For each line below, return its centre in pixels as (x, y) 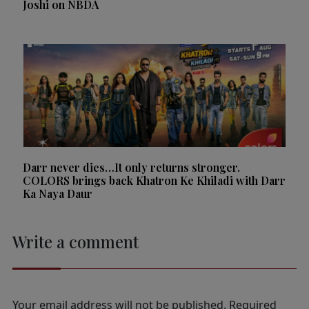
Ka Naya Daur (58, 193)
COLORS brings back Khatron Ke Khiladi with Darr (154, 180)
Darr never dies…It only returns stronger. (131, 167)
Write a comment (76, 241)
